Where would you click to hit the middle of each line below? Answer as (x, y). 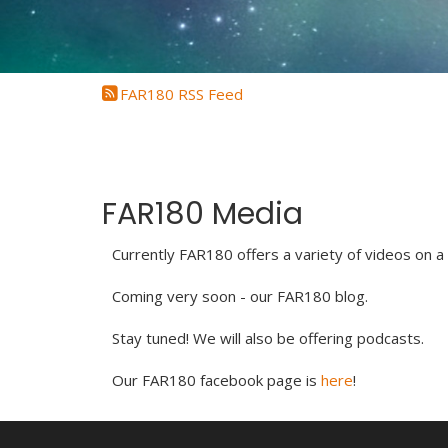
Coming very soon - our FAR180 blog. (240, 296)
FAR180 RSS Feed (181, 94)
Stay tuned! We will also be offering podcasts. (268, 338)
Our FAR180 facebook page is (216, 380)
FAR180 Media (202, 214)
